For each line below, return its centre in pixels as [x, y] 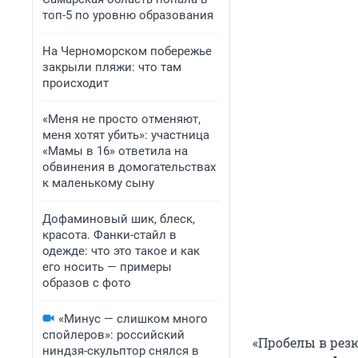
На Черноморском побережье [127, 51]
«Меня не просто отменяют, [121, 119]
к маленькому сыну [98, 183]
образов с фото [87, 283]
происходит [76, 83]
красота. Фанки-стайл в [109, 235]
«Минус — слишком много [133, 319]
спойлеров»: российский [113, 335]
